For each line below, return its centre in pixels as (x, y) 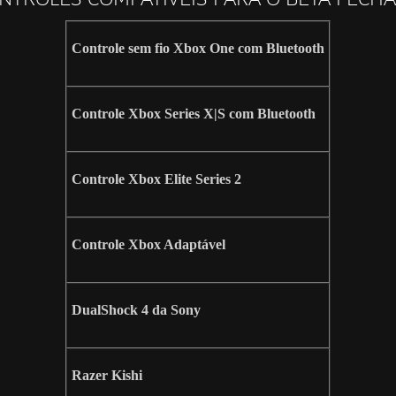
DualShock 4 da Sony (136, 310)
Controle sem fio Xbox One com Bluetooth (198, 49)
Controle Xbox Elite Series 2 (156, 179)
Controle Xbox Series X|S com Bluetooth (194, 114)
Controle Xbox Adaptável (148, 245)
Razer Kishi (107, 376)
